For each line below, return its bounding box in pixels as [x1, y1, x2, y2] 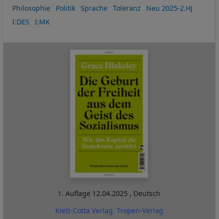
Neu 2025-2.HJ [146, 3, 193, 13]
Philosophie [12, 3, 50, 13]
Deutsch [133, 189, 161, 198]
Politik [55, 3, 75, 13]
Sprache [80, 3, 108, 13]
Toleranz [112, 3, 141, 13]
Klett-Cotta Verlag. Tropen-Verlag [55, 206, 163, 216]
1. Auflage [58, 189, 93, 198]
